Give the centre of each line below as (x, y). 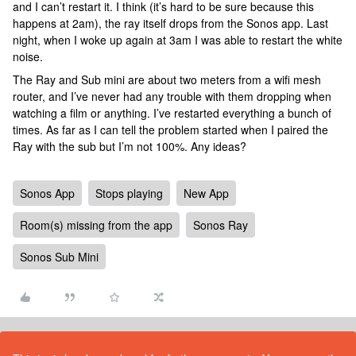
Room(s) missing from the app (96, 225)
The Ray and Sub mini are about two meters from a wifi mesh (167, 79)
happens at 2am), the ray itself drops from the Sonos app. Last (170, 23)
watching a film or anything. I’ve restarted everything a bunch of (172, 113)
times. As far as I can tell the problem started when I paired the (170, 130)
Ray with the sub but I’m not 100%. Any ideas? (130, 146)
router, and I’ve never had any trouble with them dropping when (172, 96)
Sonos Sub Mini (59, 257)
